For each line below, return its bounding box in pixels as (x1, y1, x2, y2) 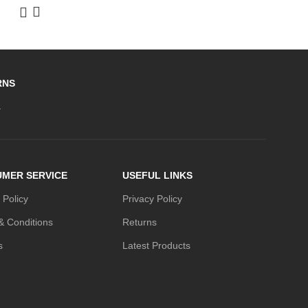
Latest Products (122, 240, 190, 251)
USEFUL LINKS (122, 170, 192, 181)
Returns (122, 217, 157, 228)
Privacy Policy (122, 193, 182, 204)
